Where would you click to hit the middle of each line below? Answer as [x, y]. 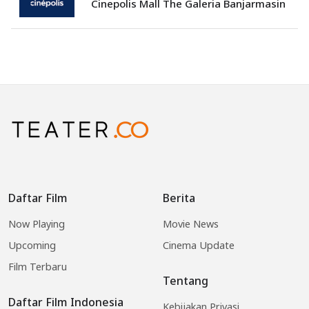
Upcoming [32, 245]
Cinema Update [199, 245]
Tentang [186, 280]
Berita [179, 198]
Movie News [191, 223]
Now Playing [37, 223]
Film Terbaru [38, 266]
